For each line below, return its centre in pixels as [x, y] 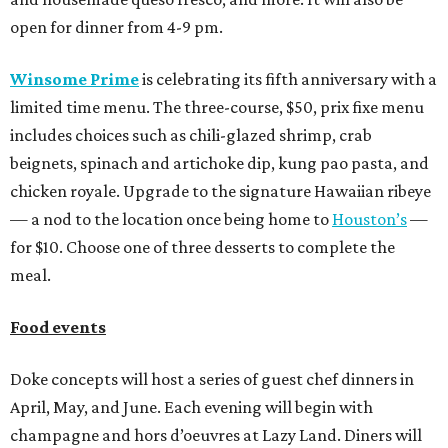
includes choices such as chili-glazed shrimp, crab [191, 135]
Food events [58, 327]
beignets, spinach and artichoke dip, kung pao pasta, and [219, 163]
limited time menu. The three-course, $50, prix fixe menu [217, 107]
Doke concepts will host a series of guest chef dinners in [212, 379]
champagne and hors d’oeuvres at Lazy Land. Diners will [216, 435]
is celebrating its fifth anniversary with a [288, 79]
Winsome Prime [74, 79]
